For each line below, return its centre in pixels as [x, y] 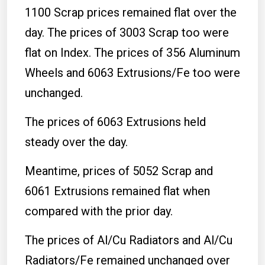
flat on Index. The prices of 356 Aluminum [132, 52]
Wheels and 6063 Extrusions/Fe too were [132, 72]
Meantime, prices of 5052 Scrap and [119, 171]
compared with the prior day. [99, 211]
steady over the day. [76, 142]
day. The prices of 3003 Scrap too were [127, 32]
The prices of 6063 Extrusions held [115, 122]
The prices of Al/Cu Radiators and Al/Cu [129, 240]
